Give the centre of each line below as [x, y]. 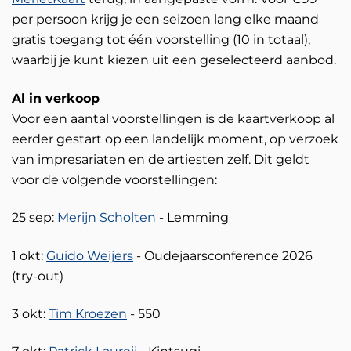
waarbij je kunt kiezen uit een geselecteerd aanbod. [175, 60]
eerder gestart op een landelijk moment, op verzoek [175, 139]
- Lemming [194, 218]
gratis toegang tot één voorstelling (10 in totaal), [161, 40]
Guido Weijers [90, 255]
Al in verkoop [56, 98]
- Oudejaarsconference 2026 [223, 255]
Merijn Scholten [107, 218]
